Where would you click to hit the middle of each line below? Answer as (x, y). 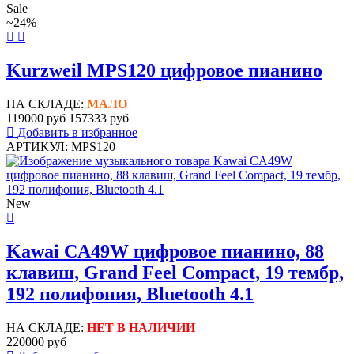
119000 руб (36, 119)
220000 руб (36, 342)
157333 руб (99, 119)
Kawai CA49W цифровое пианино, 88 (165, 252)
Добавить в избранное (77, 133)
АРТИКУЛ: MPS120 (61, 147)
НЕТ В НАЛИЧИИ (141, 328)
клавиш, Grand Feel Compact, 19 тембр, (175, 273)
